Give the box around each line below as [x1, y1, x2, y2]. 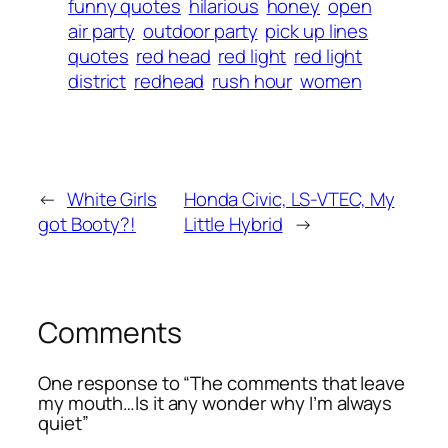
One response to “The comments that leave [38, 369, 405, 396]
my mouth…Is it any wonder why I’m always [38, 389, 392, 416]
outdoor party [142, 18, 258, 45]
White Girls [66, 186, 157, 213]
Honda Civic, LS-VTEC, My [183, 186, 395, 213]
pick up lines [265, 18, 369, 45]
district [68, 68, 127, 95]
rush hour [212, 68, 293, 95]
